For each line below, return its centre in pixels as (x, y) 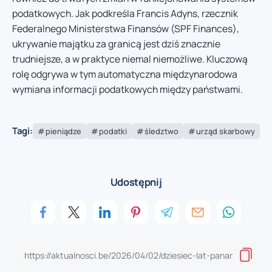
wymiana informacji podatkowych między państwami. (127, 90)
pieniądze (63, 131)
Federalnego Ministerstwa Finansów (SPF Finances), (126, 29)
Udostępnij (136, 182)
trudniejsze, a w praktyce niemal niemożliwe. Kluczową (130, 59)
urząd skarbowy (225, 131)
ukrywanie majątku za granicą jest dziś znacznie (116, 44)
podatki (113, 131)
